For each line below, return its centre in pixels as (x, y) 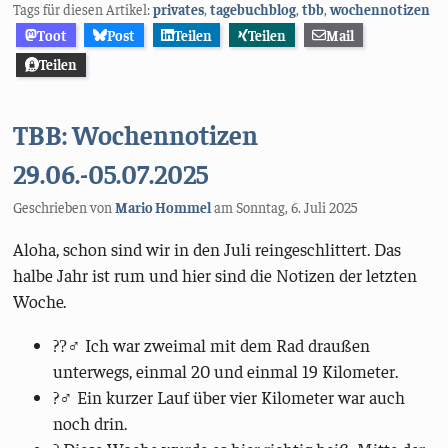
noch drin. (90, 422)
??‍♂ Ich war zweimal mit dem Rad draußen (212, 344)
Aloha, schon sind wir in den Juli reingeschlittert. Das (207, 249)
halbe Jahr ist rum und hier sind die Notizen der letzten (215, 275)
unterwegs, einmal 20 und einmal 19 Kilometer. (226, 370)
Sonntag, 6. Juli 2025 (297, 206)
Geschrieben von (64, 206)
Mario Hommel (163, 206)
